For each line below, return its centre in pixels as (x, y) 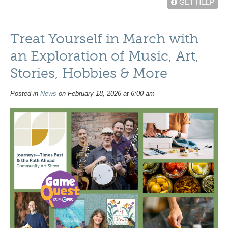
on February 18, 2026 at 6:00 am (106, 94)
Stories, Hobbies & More (89, 74)
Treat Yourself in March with (104, 39)
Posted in (25, 94)
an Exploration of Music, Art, (105, 56)
